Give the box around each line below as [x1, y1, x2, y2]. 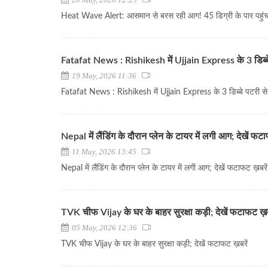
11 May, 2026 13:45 [70, 147, 142, 156]
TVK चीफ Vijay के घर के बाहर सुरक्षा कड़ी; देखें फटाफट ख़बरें [61, 240, 248, 248]
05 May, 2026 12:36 [70, 223, 142, 232]
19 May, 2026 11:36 [70, 71, 142, 80]
